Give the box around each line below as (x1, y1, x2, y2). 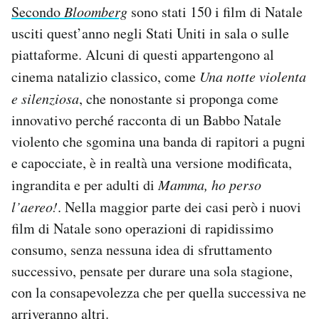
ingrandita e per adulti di (11, 174, 158, 194)
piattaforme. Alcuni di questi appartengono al (11, 44, 274, 64)
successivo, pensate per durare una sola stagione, (11, 261, 293, 281)
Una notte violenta (199, 66, 306, 85)
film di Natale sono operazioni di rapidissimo (11, 218, 273, 238)
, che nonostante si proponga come (79, 88, 278, 108)
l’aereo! (11, 197, 58, 216)
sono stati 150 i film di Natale (127, 1, 303, 21)
